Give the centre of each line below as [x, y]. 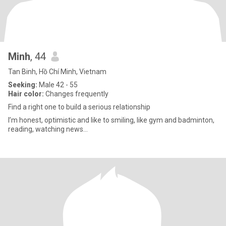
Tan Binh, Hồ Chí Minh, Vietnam [57, 72]
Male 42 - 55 [58, 85]
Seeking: [23, 85]
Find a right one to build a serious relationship [79, 107]
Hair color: [26, 94]
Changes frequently [76, 94]
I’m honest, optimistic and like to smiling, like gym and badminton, [111, 120]
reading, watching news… [48, 129]
